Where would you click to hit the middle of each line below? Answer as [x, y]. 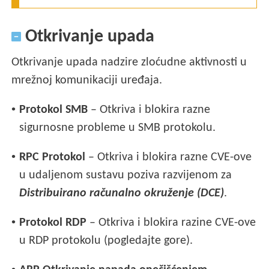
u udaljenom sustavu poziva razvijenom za [126, 176]
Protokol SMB [54, 110]
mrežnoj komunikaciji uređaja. [87, 81]
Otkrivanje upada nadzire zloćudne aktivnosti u [129, 63]
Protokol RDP [53, 223]
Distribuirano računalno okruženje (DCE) [122, 194]
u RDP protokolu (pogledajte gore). [106, 241]
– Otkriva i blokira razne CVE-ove [169, 158]
